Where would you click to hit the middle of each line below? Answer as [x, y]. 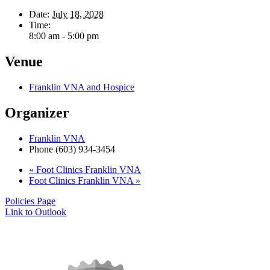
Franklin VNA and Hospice [82, 87]
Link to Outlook [36, 212]
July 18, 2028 [78, 14]
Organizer [37, 113]
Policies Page [30, 201]
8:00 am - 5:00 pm [64, 36]
